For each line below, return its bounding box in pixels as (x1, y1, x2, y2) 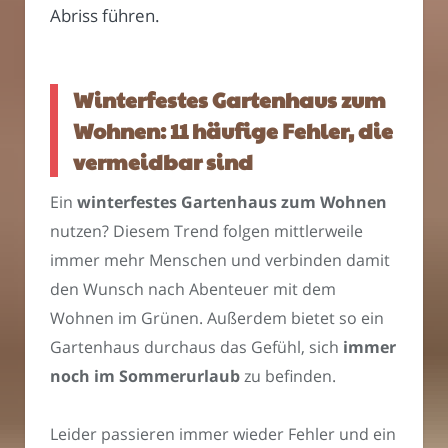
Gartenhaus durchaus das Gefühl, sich (50, 335, 343, 358)
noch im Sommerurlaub (50, 364, 240, 387)
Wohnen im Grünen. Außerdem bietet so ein (50, 306, 384, 329)
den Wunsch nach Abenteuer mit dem (50, 277, 336, 300)
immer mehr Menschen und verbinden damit (50, 248, 390, 271)
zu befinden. (240, 364, 336, 387)
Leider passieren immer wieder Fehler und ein (50, 423, 396, 446)
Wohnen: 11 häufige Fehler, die (73, 116, 393, 146)
